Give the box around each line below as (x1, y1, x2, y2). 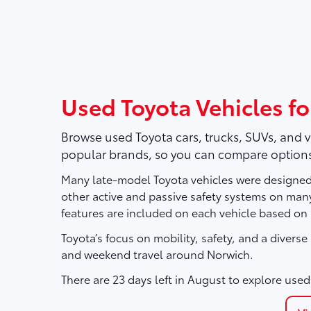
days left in (124, 271, 187, 287)
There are (60, 271, 112, 287)
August (187, 271, 226, 287)
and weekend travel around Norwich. (60, 246, 253, 262)
